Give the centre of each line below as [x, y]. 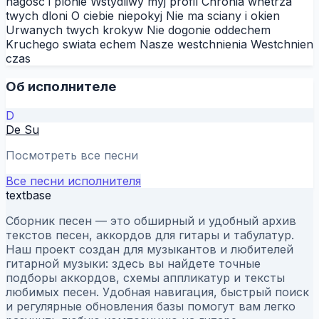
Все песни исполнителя [73, 181]
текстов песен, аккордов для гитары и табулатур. [150, 235]
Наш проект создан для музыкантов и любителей [150, 250]
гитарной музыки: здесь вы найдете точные [133, 264]
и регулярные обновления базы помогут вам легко [151, 307]
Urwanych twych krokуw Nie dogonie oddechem [138, 30]
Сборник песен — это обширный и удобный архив [151, 221]
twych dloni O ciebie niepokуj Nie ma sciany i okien [143, 15]
